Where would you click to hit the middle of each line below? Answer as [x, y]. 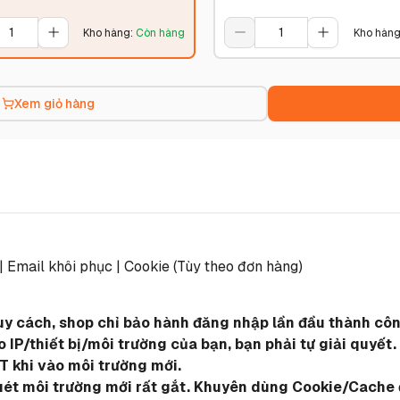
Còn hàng [161, 33]
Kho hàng [107, 33]
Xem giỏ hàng [54, 104]
